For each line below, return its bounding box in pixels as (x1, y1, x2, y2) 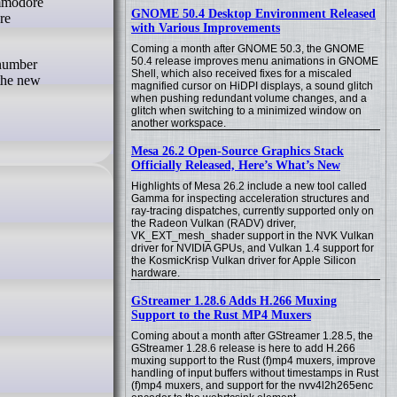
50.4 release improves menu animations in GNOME (131, 55, 378, 67)
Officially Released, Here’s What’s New (131, 159, 340, 172)
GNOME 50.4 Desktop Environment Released (131, 7, 376, 20)
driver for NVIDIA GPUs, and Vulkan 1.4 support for (131, 242, 374, 254)
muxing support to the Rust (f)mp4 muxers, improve (131, 354, 376, 367)
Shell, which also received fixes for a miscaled (131, 67, 352, 80)
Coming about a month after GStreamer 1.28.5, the (131, 330, 373, 342)
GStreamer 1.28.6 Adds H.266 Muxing (131, 294, 337, 307)
